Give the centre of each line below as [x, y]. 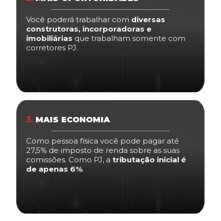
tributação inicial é [148, 159]
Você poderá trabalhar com [79, 19]
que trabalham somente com [129, 38]
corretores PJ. [52, 47]
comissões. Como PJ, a [68, 159]
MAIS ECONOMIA [72, 119]
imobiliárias [49, 38]
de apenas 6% [54, 169]
